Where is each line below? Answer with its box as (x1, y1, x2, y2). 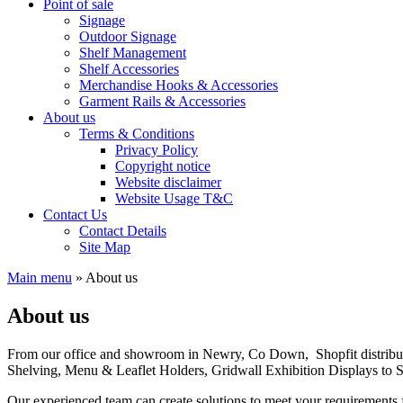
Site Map (79, 239, 130, 255)
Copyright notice (115, 158, 210, 174)
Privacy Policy (115, 142, 198, 157)
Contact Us (43, 207, 107, 222)
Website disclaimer (115, 175, 221, 190)
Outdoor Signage (79, 29, 176, 44)
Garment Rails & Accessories (79, 94, 246, 109)
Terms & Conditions (79, 126, 194, 141)
